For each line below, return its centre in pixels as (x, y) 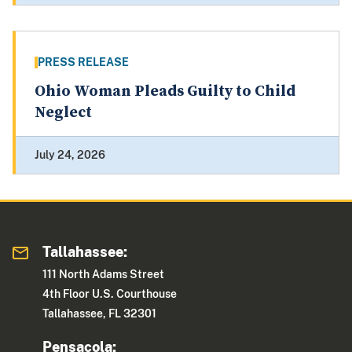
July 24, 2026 (70, 155)
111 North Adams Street (104, 275)
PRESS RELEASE (83, 62)
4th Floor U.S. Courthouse (110, 294)
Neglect (63, 113)
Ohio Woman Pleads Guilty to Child (165, 92)
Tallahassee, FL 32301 (100, 314)
